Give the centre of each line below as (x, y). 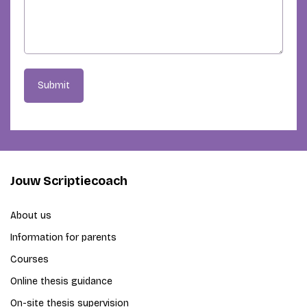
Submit (54, 86)
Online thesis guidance (61, 282)
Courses (29, 260)
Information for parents (63, 238)
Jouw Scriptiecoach (69, 181)
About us (31, 216)
